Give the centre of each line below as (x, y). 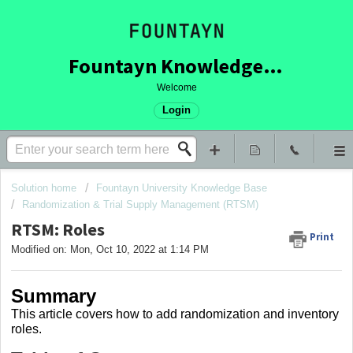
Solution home (45, 188)
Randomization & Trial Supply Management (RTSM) (140, 204)
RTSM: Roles (58, 230)
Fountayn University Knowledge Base (182, 188)
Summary (54, 295)
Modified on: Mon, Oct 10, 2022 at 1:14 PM (110, 250)
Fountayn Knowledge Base (273, 66)
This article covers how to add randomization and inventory (175, 314)
